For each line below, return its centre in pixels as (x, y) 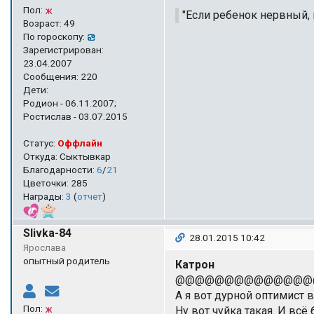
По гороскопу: (55, 36)
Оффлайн (80, 143)
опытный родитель (67, 260)
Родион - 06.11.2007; (70, 103)
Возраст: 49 (49, 23)
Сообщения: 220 (60, 76)
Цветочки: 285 (55, 183)
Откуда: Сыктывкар (67, 156)
